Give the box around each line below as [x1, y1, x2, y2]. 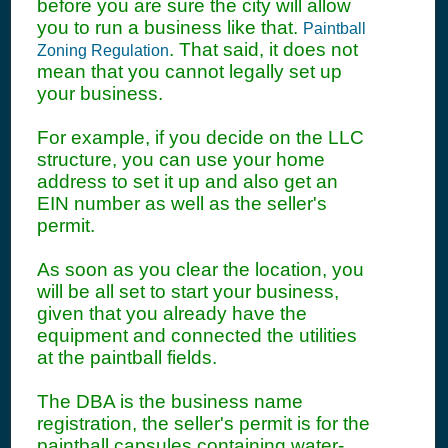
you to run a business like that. [37, 17, 303, 38]
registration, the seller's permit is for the [37, 413, 370, 434]
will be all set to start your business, [37, 281, 339, 302]
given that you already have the [37, 303, 307, 324]
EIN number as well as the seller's [37, 193, 327, 214]
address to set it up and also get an [37, 171, 338, 192]
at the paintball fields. [37, 347, 217, 368]
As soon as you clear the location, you [37, 259, 364, 280]
